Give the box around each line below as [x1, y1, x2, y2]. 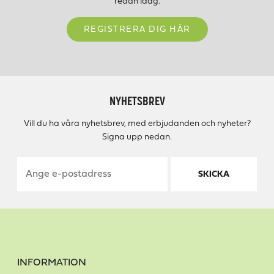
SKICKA [198, 169, 229, 179]
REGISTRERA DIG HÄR [83, 24, 191, 34]
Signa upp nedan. [102, 133, 172, 143]
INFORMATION [17, 258, 86, 268]
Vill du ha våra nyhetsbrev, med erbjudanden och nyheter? [23, 119, 251, 129]
